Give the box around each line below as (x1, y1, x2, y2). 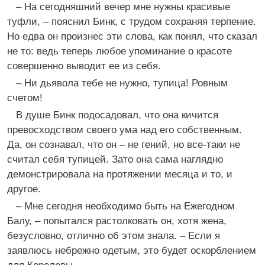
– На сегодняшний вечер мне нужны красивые (16, 1, 230, 12)
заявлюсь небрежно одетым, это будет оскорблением (7, 245, 256, 256)
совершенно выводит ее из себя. (7, 60, 161, 72)
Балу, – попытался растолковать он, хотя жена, (7, 215, 227, 227)
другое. (7, 183, 41, 195)
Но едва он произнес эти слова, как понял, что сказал (7, 31, 257, 42)
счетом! (7, 92, 43, 104)
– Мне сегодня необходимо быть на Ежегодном (16, 201, 235, 212)
